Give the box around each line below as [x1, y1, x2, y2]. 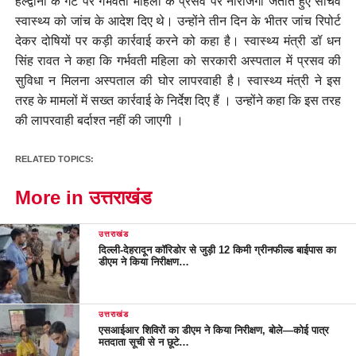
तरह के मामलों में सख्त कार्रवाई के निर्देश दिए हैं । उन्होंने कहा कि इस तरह [14, 91, 342, 109]
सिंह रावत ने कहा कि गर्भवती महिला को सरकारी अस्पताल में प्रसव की [14, 51, 342, 69]
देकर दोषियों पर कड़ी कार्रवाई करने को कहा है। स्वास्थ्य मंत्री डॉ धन [14, 31, 342, 49]
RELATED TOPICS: [14, 153, 94, 164]
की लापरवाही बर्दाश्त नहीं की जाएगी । [14, 110, 184, 129]
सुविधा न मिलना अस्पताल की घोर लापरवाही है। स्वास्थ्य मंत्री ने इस [14, 71, 342, 89]
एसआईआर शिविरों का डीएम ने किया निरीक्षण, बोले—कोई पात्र [99, 323, 330, 336]
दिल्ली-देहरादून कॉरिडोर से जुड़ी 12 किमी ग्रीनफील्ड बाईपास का [99, 243, 337, 256]
